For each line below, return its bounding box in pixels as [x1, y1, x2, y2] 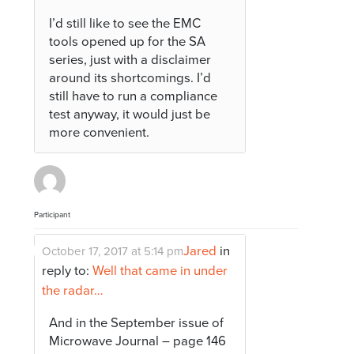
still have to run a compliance [49, 88, 218, 104]
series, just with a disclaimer [49, 51, 212, 68]
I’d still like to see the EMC [49, 15, 201, 32]
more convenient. [49, 124, 150, 141]
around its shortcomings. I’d [49, 70, 212, 86]
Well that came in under [92, 262, 228, 279]
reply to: [42, 262, 93, 279]
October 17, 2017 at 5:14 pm [42, 243, 184, 258]
